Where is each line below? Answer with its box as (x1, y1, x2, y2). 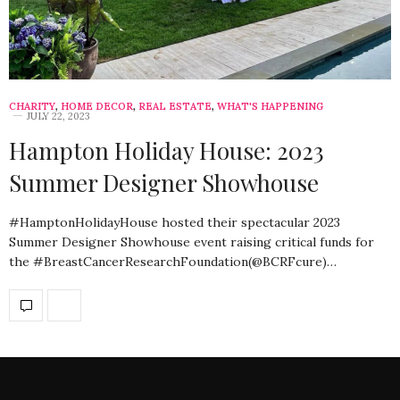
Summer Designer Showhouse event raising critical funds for (9, 233, 374, 250)
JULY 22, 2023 (27, 109, 90, 122)
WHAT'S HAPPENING (217, 99, 323, 112)
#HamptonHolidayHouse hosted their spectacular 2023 (9, 213, 340, 230)
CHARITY (9, 99, 55, 112)
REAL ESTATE (138, 99, 212, 112)
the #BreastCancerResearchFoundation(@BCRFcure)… (9, 253, 337, 270)
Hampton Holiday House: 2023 (9, 134, 324, 166)
